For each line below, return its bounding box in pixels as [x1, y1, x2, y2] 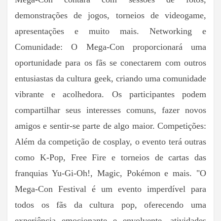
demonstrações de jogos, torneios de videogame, [15, 10, 206, 20]
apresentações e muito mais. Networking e [15, 26, 206, 36]
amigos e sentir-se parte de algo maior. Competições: [15, 120, 206, 131]
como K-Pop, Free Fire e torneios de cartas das [15, 152, 206, 162]
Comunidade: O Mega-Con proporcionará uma [15, 41, 206, 52]
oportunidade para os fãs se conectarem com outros [15, 57, 206, 68]
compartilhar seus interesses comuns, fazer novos [15, 105, 206, 115]
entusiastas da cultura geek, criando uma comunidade [15, 73, 206, 83]
